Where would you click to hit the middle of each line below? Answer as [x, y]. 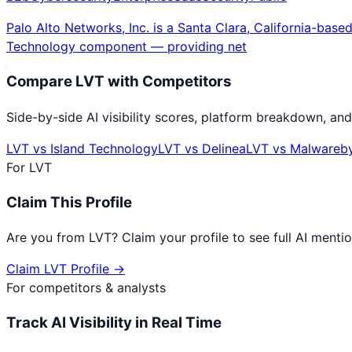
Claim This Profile [69, 202]
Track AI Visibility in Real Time [114, 323]
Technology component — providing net [126, 47]
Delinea [224, 148]
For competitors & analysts [86, 288]
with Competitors [168, 82]
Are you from [48, 238]
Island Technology [104, 148]
